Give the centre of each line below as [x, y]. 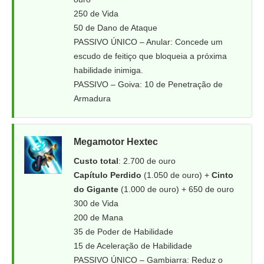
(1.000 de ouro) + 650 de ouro [176, 189]
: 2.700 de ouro [147, 161]
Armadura [92, 98]
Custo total [96, 161]
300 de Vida [96, 203]
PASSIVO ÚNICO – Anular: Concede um [148, 42]
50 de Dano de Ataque [115, 28]
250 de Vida [96, 14]
